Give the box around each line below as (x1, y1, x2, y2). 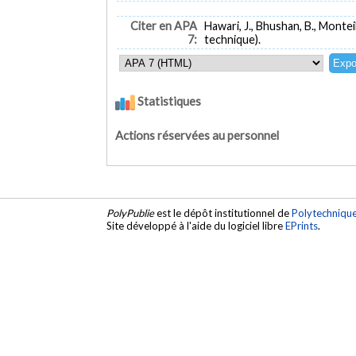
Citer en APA (130, 19, 197, 33)
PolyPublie (106, 207, 155, 220)
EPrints (285, 219, 319, 233)
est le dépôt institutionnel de (154, 207, 292, 220)
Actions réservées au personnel (115, 128, 280, 142)
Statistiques (135, 94, 202, 109)
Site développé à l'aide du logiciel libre (106, 219, 286, 233)
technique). (204, 33, 261, 47)
